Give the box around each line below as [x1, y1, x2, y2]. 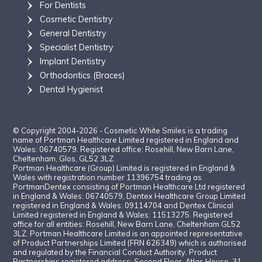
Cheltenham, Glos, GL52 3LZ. [13, 153, 116, 163]
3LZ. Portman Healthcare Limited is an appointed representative [13, 228, 243, 238]
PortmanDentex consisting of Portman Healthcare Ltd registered [13, 181, 246, 191]
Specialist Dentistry [39, 42, 113, 53]
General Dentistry [39, 27, 106, 39]
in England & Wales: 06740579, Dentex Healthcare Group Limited [13, 191, 246, 201]
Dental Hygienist [39, 84, 103, 95]
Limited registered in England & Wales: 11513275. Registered [13, 209, 233, 219]
